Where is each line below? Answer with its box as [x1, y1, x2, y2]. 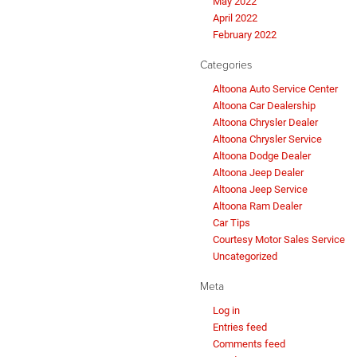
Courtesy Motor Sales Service [213, 233, 345, 246]
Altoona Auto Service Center [213, 83, 338, 96]
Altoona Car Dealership [213, 100, 316, 112]
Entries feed [213, 321, 267, 334]
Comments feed [213, 338, 285, 351]
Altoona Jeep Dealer [213, 167, 304, 179]
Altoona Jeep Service [213, 183, 308, 196]
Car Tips [213, 217, 250, 229]
